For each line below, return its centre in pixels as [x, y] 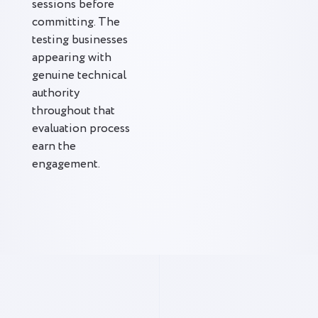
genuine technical [79, 76]
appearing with [72, 58]
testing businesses [80, 40]
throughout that [73, 111]
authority [56, 93]
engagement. [66, 164]
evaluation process [81, 129]
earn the [54, 147]
